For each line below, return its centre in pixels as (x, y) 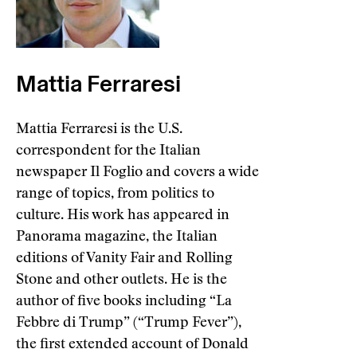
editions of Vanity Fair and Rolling (124, 259)
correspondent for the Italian (108, 151)
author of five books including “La (124, 302)
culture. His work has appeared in (123, 216)
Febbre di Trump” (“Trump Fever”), (129, 324)
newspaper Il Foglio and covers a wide (137, 173)
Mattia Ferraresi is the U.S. (99, 130)
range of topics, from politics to (115, 194)
